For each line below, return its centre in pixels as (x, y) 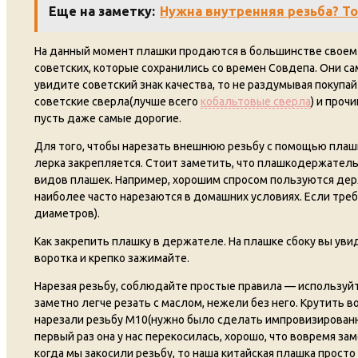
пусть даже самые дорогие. (108, 119)
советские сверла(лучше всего (117, 102)
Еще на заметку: (102, 12)
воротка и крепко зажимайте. (112, 259)
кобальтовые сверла (256, 102)
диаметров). (67, 214)
